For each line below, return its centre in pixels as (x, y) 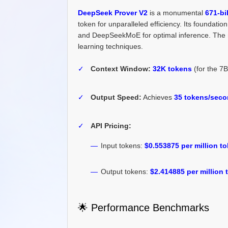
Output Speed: (116, 97)
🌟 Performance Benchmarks (144, 207)
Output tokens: (125, 171)
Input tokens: (123, 145)
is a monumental (176, 12)
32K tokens (172, 68)
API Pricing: (111, 125)
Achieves (158, 97)
